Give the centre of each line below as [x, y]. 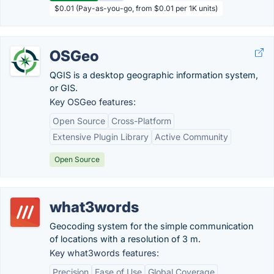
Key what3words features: [104, 253]
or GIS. [64, 88]
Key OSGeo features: [93, 102]
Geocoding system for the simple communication [151, 226]
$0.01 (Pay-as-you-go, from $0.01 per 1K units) [136, 8]
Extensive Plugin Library [101, 137]
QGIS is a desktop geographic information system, [154, 75]
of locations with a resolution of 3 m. [125, 239]
